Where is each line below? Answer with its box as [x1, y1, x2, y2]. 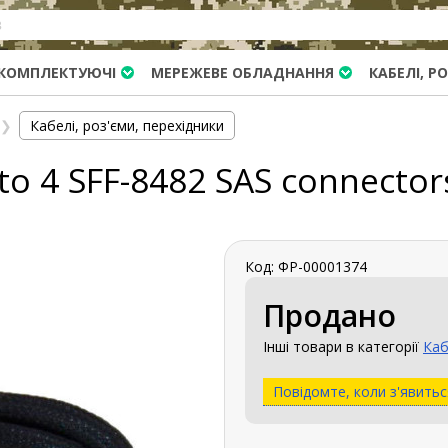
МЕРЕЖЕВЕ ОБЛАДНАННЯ [151, 63, 334, 82]
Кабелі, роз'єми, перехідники [30, 116, 224, 135]
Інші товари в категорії [263, 336, 423, 356]
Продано [263, 294, 396, 336]
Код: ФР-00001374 [245, 256, 367, 276]
